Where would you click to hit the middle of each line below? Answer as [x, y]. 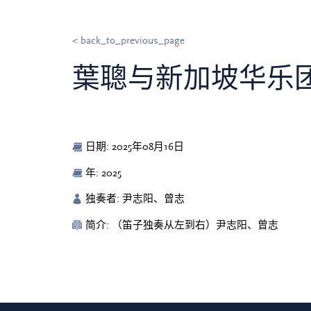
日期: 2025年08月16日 [135, 146]
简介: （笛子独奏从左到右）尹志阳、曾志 [182, 226]
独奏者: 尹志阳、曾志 [135, 199]
